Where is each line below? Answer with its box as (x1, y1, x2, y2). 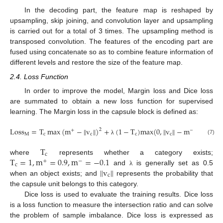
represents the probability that (113, 169, 214, 178)
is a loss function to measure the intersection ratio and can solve (10, 201, 213, 209)
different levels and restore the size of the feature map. (10, 58, 183, 67)
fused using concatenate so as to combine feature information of (10, 48, 213, 56)
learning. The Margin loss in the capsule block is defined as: (10, 107, 198, 115)
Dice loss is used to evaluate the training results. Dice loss (24, 190, 213, 199)
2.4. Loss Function (10, 72, 68, 81)
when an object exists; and (10, 169, 100, 178)
